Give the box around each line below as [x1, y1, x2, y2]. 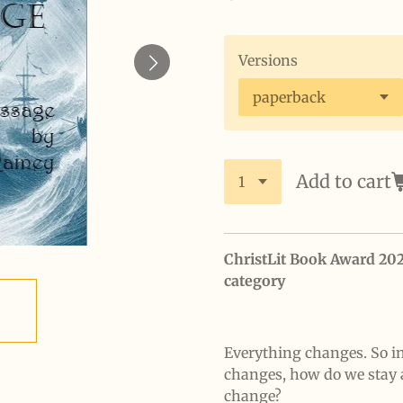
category [224, 271, 285, 290]
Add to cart [296, 169, 391, 193]
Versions [238, 50, 298, 69]
